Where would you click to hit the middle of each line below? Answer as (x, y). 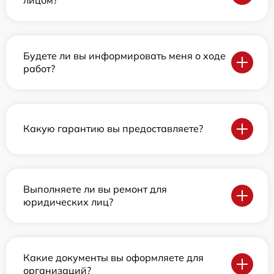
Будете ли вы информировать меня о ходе (124, 55)
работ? (39, 68)
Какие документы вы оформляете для (113, 257)
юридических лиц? (68, 202)
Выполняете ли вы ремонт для (95, 189)
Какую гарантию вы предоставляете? (113, 129)
